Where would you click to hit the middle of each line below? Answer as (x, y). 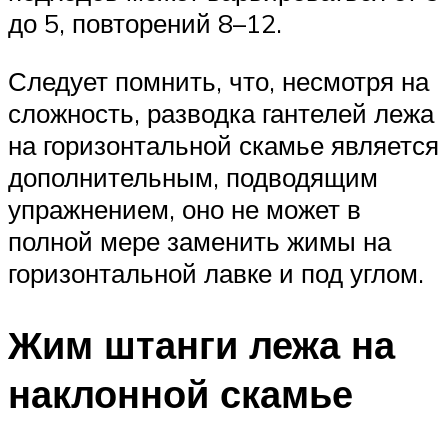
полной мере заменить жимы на (199, 240)
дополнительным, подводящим (193, 176)
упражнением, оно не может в (184, 208)
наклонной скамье (180, 394)
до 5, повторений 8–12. (145, 22)
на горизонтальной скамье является (223, 144)
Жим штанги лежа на (201, 345)
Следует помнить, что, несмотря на (218, 80)
